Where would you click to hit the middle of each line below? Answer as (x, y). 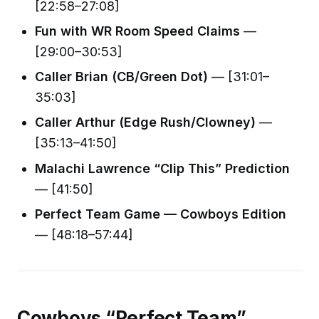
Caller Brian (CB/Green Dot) (122, 77)
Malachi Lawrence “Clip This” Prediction (163, 168)
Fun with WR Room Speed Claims (138, 31)
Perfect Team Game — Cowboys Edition (161, 214)
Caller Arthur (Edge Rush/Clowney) (146, 122)
